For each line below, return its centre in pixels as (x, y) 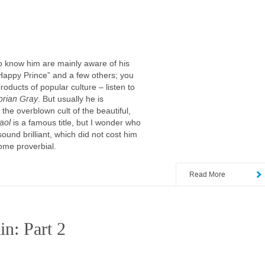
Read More (207, 174)
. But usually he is (71, 99)
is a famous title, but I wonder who (76, 122)
